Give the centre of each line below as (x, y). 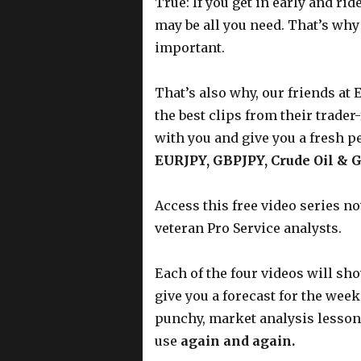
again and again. (237, 340)
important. (189, 47)
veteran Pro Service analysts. (248, 228)
